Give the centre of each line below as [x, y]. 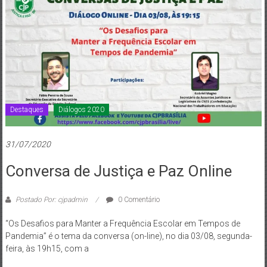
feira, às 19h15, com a [47, 248]
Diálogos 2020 [81, 109]
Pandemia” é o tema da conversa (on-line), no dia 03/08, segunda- [128, 236]
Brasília [19, 21]
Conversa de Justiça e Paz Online [118, 171]
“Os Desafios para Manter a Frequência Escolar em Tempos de [122, 223]
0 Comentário [138, 199]
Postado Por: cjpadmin [51, 199]
